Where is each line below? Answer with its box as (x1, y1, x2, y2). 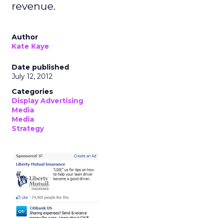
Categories (12, 87, 53, 96)
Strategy (12, 124, 44, 133)
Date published (12, 63, 69, 72)
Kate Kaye (12, 42, 49, 51)
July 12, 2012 (12, 72, 53, 81)
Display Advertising (12, 96, 83, 105)
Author (12, 33, 38, 41)
